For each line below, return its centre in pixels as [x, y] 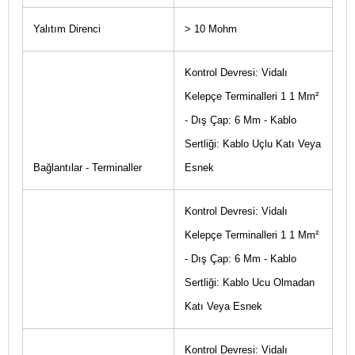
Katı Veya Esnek [223, 306]
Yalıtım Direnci [67, 29]
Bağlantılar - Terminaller [87, 168]
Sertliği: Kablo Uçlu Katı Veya [252, 144]
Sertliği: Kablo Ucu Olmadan [249, 282]
